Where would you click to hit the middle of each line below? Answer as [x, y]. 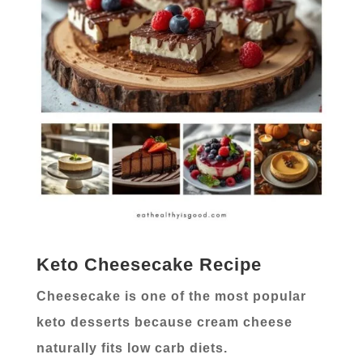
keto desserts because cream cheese [164, 322]
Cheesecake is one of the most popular [171, 297]
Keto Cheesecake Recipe [149, 265]
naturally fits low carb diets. [132, 348]
